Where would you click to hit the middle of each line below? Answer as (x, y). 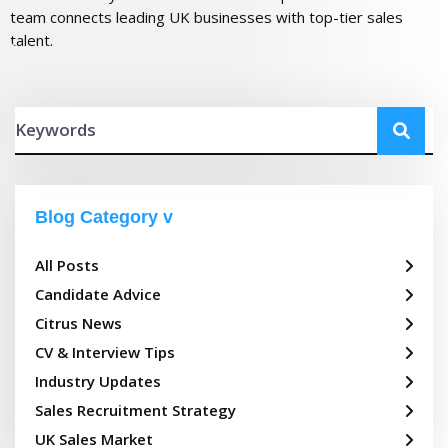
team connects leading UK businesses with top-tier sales (206, 17)
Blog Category (96, 217)
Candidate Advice (98, 294)
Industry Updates (98, 381)
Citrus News (78, 323)
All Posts (67, 265)
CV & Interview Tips (105, 352)
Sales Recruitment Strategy (135, 410)
